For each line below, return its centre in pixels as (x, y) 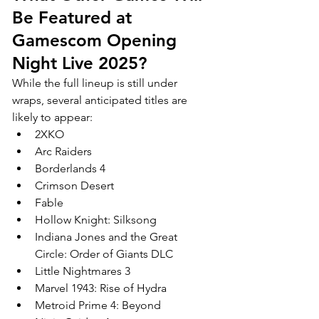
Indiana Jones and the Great (108, 236)
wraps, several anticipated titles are (101, 100)
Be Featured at (74, 17)
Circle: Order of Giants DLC (104, 253)
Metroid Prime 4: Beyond (98, 305)
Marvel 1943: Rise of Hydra (101, 288)
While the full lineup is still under (96, 83)
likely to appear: (52, 117)
